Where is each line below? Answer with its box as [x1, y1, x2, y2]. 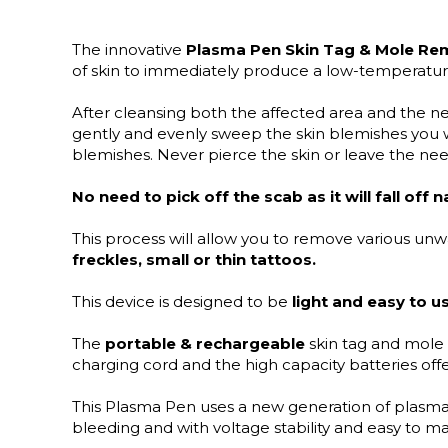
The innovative [72, 40, 186, 59]
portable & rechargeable [105, 334, 305, 353]
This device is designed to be [72, 292, 292, 311]
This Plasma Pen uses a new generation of [72, 397, 394, 416]
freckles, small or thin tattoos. [72, 250, 316, 269]
